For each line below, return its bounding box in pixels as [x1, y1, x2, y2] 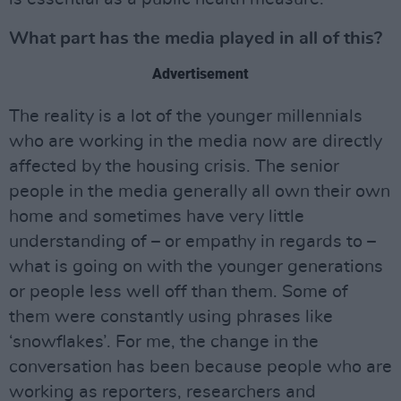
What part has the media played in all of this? [9, 30, 382, 48]
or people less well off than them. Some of [9, 283, 348, 302]
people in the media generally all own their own [9, 183, 390, 201]
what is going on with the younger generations [9, 258, 383, 277]
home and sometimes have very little [9, 208, 304, 226]
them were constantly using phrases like [9, 308, 333, 327]
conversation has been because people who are [9, 358, 392, 377]
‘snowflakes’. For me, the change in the [9, 333, 319, 352]
